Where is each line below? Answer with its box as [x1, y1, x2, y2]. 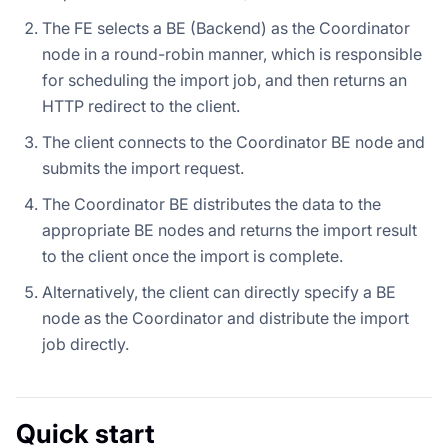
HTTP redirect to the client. [42, 95, 240, 116]
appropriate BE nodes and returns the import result [42, 219, 417, 240]
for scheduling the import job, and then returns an [42, 69, 407, 90]
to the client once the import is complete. [42, 245, 343, 266]
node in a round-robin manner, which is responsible [42, 43, 422, 64]
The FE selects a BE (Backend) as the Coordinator [42, 17, 410, 38]
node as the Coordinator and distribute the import [42, 307, 409, 328]
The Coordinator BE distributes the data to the [42, 193, 381, 214]
